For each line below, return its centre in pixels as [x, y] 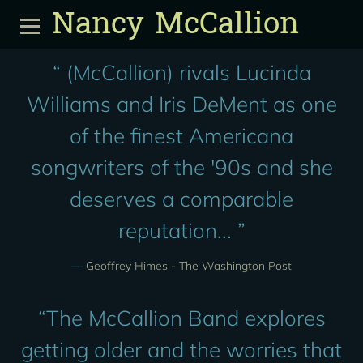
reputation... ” [181, 231]
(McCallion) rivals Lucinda [186, 73]
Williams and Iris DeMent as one [181, 104]
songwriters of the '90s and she [181, 167]
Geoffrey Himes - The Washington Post [189, 266]
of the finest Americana [181, 136]
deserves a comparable [181, 199]
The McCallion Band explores [186, 318]
